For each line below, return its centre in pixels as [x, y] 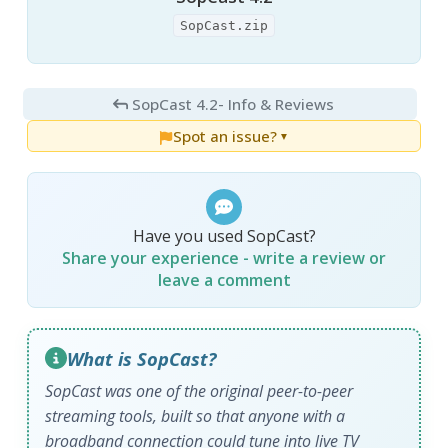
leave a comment [224, 279]
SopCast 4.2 [174, 103]
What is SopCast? [142, 358]
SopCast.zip [224, 25]
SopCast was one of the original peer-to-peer [199, 390]
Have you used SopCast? [224, 235]
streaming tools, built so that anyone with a [195, 415]
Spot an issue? [224, 135]
